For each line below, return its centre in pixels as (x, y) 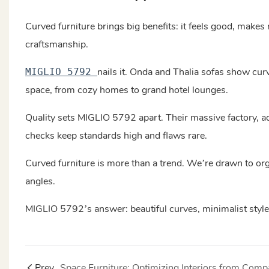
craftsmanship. (56, 44)
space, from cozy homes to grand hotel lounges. (126, 90)
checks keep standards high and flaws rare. (116, 135)
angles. (40, 181)
